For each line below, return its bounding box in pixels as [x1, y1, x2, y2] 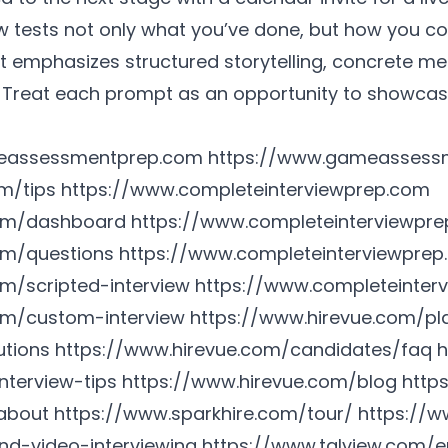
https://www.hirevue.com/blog [122, 369, 397, 394]
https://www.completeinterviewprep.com [61, 177, 430, 202]
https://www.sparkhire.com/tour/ [54, 401, 353, 426]
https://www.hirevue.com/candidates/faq [55, 337, 432, 362]
